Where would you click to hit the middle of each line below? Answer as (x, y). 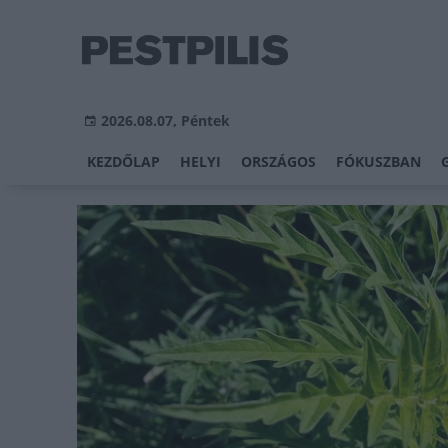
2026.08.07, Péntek (165, 120)
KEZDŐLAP (123, 161)
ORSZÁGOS (278, 161)
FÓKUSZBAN (378, 161)
